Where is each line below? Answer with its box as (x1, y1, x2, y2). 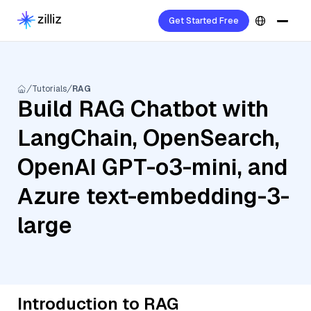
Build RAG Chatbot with (17, 94, 269, 123)
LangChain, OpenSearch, (17, 124, 280, 152)
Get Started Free (169, 15, 239, 26)
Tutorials (32, 83, 67, 94)
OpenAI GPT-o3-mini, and (17, 153, 288, 181)
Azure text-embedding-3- (17, 182, 289, 210)
